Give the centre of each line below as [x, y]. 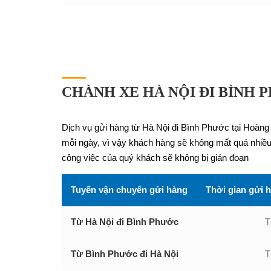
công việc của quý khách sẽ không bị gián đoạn [155, 158]
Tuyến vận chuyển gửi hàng [129, 190]
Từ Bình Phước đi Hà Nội [125, 254]
